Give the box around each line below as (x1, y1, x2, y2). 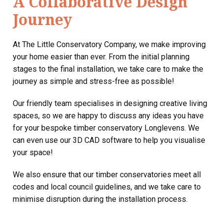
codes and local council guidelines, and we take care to (13, 182, 201, 192)
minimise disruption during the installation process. (13, 194, 188, 204)
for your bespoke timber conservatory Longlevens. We (13, 123, 199, 133)
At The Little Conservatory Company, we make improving (13, 39, 206, 49)
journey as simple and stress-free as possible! (13, 76, 174, 86)
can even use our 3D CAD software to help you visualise (13, 135, 205, 145)
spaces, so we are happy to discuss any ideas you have (13, 110, 204, 120)
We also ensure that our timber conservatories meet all (13, 169, 201, 179)
